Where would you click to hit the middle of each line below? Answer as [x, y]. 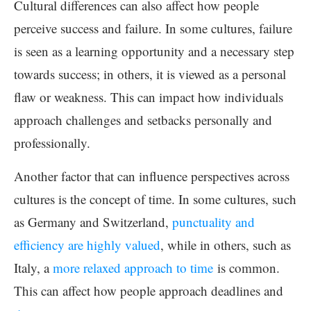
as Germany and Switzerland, [93, 222]
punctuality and [213, 222]
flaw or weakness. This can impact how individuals [149, 97]
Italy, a [33, 268]
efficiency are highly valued [87, 245]
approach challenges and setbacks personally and [143, 120]
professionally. [52, 143]
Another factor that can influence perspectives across [152, 176]
